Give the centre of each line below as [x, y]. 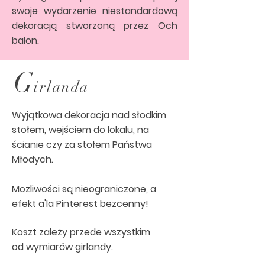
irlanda [62, 87]
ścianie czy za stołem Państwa [82, 145]
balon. [25, 41]
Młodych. [33, 160]
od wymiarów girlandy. [62, 247]
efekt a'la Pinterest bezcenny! [80, 204]
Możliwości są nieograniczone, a [84, 189]
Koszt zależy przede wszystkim [81, 232]
